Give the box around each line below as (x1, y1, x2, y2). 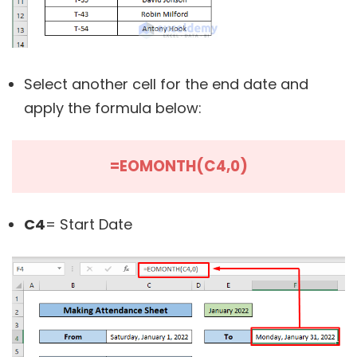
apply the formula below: (24, 97, 202, 118)
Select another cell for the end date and (24, 73, 308, 94)
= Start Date (45, 214, 132, 234)
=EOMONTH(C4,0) (109, 155, 248, 177)
